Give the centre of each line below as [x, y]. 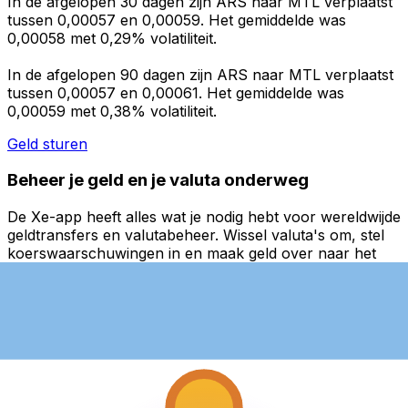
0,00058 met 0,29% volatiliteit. [112, 38]
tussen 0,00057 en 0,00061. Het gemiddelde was [176, 92]
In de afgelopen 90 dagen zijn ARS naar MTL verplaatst [200, 74]
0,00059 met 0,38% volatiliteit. [112, 111]
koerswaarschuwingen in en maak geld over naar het [192, 254]
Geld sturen [47, 143]
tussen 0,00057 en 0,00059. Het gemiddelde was [177, 20]
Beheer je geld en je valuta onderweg [158, 180]
